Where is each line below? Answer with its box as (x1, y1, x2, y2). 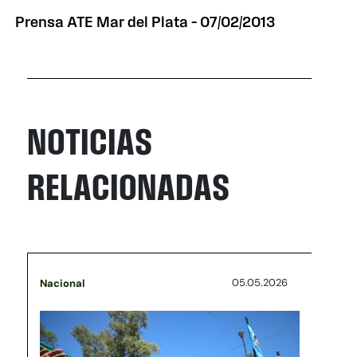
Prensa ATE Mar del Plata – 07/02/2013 (15, 14, 276, 30)
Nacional (40, 277, 85, 290)
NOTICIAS (27, 122, 153, 160)
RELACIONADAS (27, 167, 230, 206)
